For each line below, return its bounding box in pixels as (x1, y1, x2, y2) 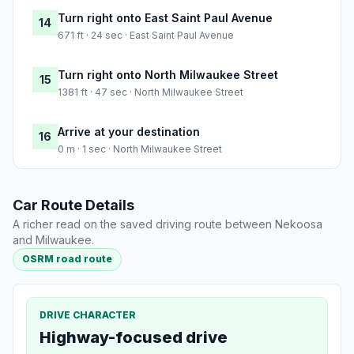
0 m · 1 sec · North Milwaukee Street (58, 143, 222, 156)
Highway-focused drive (40, 327, 228, 347)
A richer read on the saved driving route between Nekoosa (13, 217, 322, 232)
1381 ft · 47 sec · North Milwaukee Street (58, 86, 243, 99)
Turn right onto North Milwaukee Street (58, 68, 278, 82)
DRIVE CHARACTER (40, 308, 136, 321)
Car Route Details (13, 197, 134, 214)
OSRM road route (22, 253, 113, 265)
